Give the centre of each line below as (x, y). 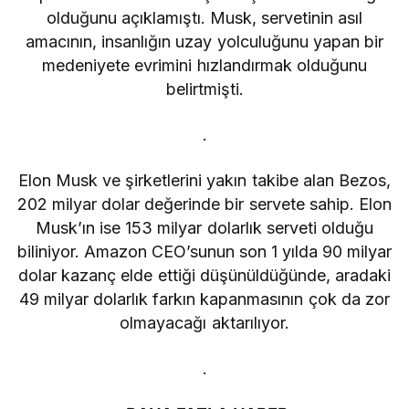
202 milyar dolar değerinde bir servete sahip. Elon (204, 204)
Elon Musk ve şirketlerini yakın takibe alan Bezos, (204, 180)
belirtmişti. (204, 89)
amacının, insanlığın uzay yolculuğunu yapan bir (204, 41)
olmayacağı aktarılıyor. (204, 322)
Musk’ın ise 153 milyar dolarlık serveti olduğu (204, 227)
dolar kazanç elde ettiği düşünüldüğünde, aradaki (204, 275)
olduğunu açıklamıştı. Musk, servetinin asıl (204, 17)
